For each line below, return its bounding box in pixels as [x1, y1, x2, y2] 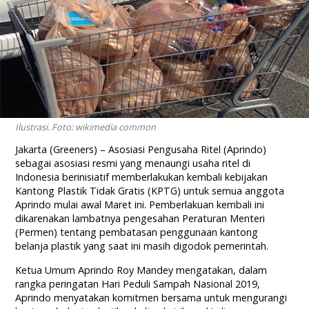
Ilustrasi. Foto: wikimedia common [15, 121, 157, 134]
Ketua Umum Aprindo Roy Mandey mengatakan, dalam [15, 263, 268, 277]
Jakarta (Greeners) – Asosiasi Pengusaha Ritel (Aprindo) [15, 143, 267, 157]
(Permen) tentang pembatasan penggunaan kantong [15, 226, 259, 239]
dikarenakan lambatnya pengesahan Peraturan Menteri [15, 212, 266, 226]
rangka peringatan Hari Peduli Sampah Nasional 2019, [15, 277, 261, 291]
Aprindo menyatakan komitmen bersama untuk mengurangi [15, 291, 288, 305]
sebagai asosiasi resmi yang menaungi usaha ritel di [15, 157, 251, 170]
